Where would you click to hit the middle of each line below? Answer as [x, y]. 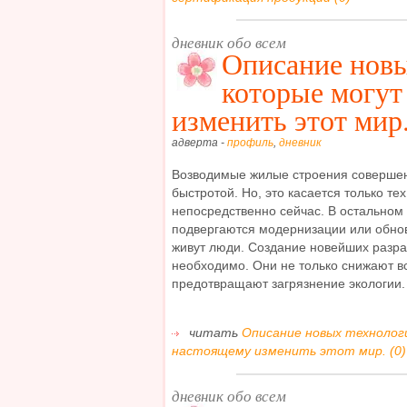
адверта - [199, 143]
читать [213, 333]
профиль [250, 143]
